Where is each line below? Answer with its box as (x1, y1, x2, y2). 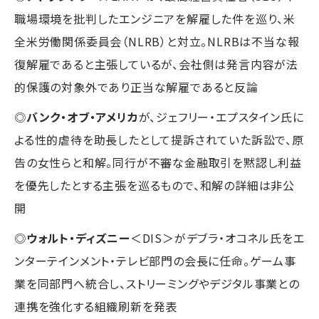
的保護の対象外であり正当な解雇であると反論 (14, 78, 258, 95)
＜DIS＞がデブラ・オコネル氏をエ (130, 229, 305, 246)
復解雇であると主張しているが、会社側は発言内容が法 (14, 55, 298, 73)
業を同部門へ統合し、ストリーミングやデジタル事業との (14, 274, 300, 292)
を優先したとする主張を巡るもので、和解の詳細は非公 (14, 176, 295, 194)
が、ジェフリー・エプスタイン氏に (138, 108, 304, 125)
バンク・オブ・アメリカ (26, 108, 139, 125)
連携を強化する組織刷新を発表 (14, 297, 178, 315)
